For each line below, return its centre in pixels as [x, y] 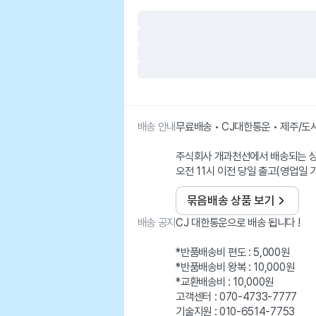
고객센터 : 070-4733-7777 [236, 296]
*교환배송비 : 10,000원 [225, 281]
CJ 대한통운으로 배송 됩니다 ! [238, 222]
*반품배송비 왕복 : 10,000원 [235, 267]
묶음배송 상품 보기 [231, 201]
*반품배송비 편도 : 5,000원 [233, 252]
